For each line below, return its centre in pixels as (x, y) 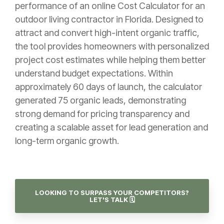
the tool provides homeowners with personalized (112, 46)
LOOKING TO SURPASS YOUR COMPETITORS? (112, 192)
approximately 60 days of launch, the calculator (108, 86)
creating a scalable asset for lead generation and (111, 127)
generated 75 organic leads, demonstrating (100, 100)
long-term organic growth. (67, 140)
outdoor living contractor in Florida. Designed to (109, 19)
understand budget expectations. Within (94, 73)
